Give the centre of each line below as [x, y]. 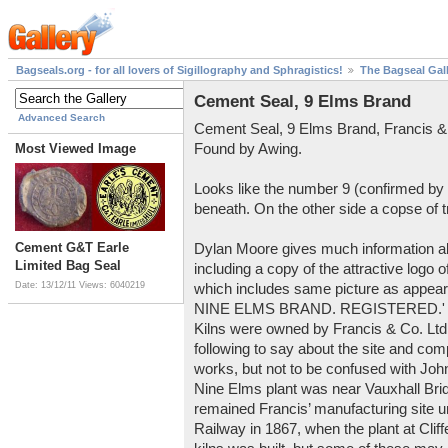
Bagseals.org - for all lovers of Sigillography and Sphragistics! [179, 70]
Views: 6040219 [112, 285]
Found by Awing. [248, 148]
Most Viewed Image [75, 149]
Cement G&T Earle [72, 248]
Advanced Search [61, 118]
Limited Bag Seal [68, 266]
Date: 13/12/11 [47, 285]
